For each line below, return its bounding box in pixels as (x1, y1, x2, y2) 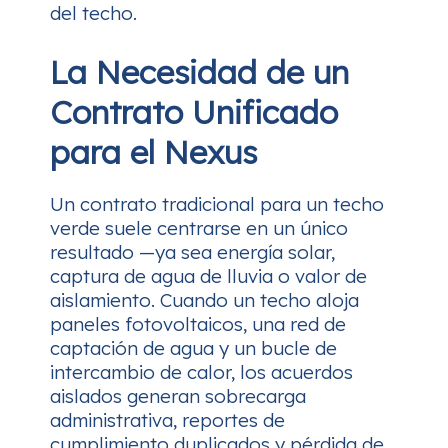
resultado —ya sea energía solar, (50, 240, 335, 264)
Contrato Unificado (50, 92, 338, 132)
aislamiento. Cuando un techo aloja (50, 288, 359, 312)
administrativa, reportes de (50, 408, 285, 432)
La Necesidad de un (50, 52, 349, 92)
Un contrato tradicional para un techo (50, 192, 384, 216)
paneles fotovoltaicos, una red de (50, 312, 346, 336)
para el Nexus (50, 132, 257, 172)
